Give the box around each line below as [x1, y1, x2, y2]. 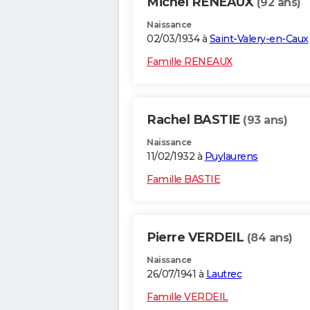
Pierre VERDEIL [147, 230, 247, 246]
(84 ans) [246, 231, 293, 245]
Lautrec [206, 268, 241, 281]
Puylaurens [204, 150, 258, 163]
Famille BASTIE [147, 173, 220, 186]
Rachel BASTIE [147, 112, 243, 128]
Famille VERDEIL [147, 291, 228, 304]
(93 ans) [243, 113, 287, 127]
